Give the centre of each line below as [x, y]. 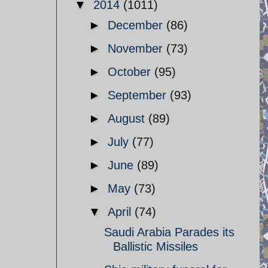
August [128, 118]
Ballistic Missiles [156, 246]
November [137, 48]
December [137, 25]
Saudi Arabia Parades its [169, 232]
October [131, 72]
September [139, 95]
